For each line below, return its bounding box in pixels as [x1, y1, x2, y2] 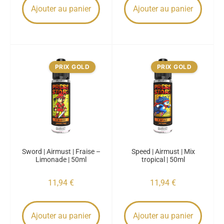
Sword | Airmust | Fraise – [21, 147, 100, 155]
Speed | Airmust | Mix [131, 147, 195, 155]
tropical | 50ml [141, 155, 185, 163]
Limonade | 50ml [35, 155, 86, 163]
